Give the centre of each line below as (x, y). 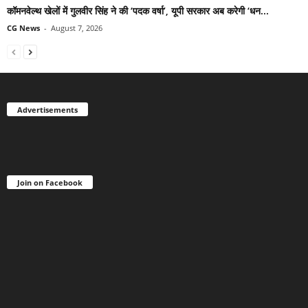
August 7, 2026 (77, 28)
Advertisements (47, 110)
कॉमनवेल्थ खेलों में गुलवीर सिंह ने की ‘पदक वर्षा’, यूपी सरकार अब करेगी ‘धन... (138, 11)
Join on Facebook (50, 183)
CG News (23, 28)
